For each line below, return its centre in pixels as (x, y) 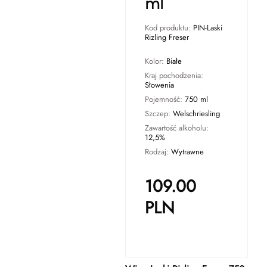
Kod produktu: (169, 28)
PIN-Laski (207, 28)
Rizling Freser (167, 37)
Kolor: (155, 61)
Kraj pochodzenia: (174, 75)
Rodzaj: (158, 152)
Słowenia (159, 85)
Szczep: (159, 114)
